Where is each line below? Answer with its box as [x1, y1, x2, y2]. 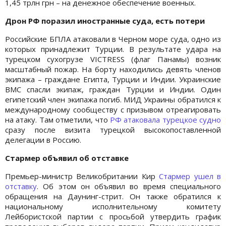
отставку [5, 181, 37, 191]
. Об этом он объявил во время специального [37, 181, 221, 191]
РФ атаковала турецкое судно [109, 114, 221, 125]
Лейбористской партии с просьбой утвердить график [5, 211, 221, 221]
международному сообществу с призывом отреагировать [5, 104, 221, 115]
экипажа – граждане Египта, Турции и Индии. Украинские [5, 74, 221, 84]
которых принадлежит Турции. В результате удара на [5, 43, 221, 54]
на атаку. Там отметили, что [5, 114, 110, 125]
